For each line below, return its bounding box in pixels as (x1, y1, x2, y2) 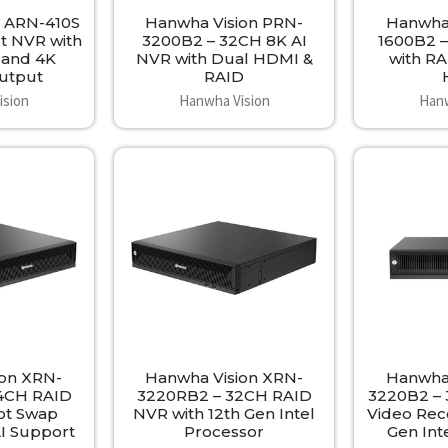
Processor (184, 422, 264, 442)
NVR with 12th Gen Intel (133, 404, 315, 424)
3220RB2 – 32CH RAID (136, 386, 312, 406)
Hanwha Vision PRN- (145, 12, 303, 32)
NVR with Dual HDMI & (135, 48, 313, 68)
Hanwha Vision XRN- (145, 368, 303, 388)
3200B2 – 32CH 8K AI (141, 30, 307, 50)
